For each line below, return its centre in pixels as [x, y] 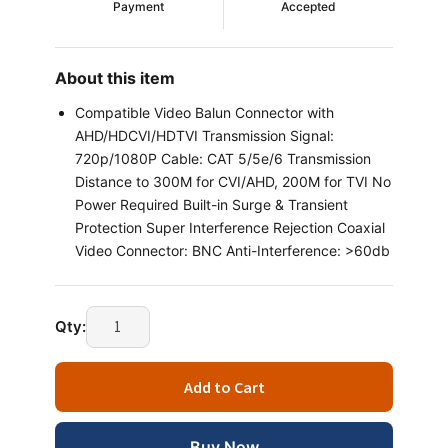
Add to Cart [224, 386]
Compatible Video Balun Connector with [204, 112]
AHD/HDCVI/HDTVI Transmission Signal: [204, 135]
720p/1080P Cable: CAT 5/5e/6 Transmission [222, 158]
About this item [114, 77]
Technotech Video [149, 316]
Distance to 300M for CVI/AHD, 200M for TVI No [232, 181]
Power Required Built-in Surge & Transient [211, 204]
